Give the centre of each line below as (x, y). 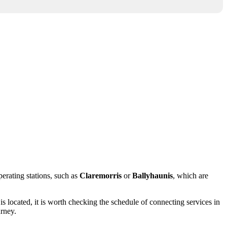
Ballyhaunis (153, 175)
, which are (191, 175)
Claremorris (101, 175)
